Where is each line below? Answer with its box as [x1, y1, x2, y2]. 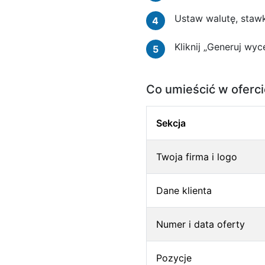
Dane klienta [156, 185, 212, 196]
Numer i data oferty [156, 218, 245, 230]
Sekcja [156, 117, 186, 129]
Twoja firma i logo [156, 151, 237, 163]
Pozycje [156, 252, 192, 264]
